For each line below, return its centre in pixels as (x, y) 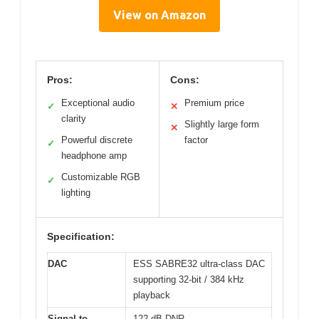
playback (152, 295)
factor (196, 140)
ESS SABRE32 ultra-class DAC (199, 263)
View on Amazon (159, 15)
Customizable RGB (101, 177)
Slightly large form (222, 124)
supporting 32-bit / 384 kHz (189, 279)
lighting (76, 192)
